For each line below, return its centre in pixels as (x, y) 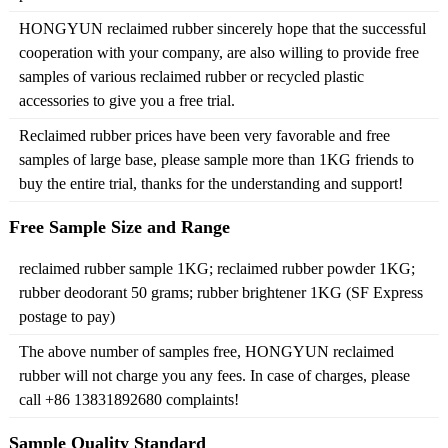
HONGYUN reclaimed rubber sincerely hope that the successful (222, 28)
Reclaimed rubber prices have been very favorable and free (204, 135)
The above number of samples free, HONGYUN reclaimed (206, 351)
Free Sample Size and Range (119, 227)
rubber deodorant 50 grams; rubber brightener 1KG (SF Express (220, 292)
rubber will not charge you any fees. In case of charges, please (214, 375)
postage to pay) (66, 316)
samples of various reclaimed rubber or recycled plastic (191, 76)
